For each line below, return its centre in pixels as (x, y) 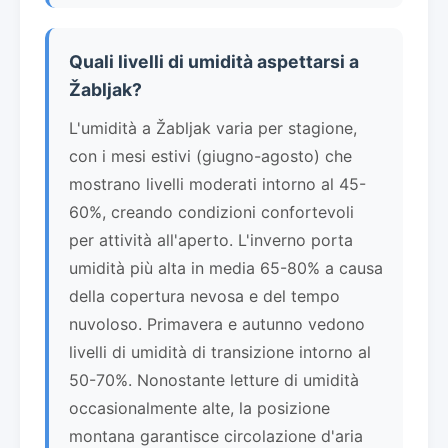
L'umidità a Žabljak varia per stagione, (213, 127)
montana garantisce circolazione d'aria (216, 435)
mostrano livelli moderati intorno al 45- (217, 183)
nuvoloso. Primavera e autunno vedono (217, 323)
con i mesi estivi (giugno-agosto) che (210, 155)
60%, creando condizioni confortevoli (211, 211)
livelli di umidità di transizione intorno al (220, 351)
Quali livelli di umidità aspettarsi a (214, 61)
